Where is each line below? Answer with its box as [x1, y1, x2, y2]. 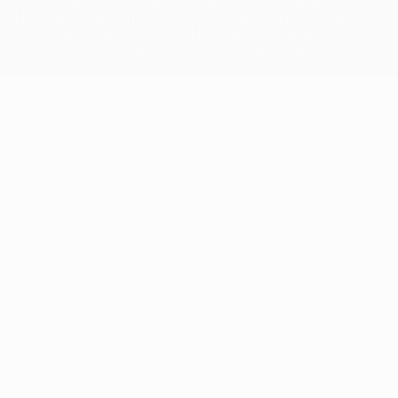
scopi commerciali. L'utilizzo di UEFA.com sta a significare [7, 25, 336, 40]
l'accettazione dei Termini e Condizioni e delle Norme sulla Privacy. [7, 41, 386, 56]
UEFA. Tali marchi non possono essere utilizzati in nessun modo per [7, 9, 391, 24]
